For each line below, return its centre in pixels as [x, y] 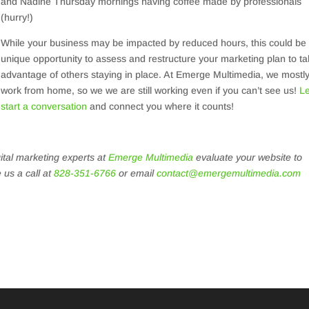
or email [137, 173]
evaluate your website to [248, 157]
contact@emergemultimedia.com [229, 173]
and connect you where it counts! [161, 106]
